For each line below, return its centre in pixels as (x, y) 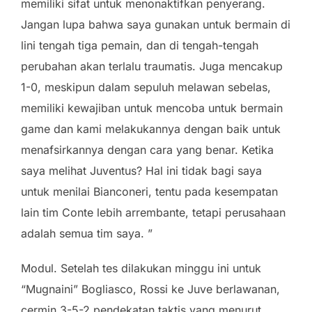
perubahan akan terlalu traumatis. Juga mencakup (152, 66)
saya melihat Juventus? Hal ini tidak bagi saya (141, 170)
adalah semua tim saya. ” (87, 233)
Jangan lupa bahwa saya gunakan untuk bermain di (156, 24)
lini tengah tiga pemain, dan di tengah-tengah (140, 45)
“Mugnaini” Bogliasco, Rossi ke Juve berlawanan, (150, 289)
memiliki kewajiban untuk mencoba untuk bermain (152, 108)
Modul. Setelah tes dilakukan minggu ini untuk (141, 268)
